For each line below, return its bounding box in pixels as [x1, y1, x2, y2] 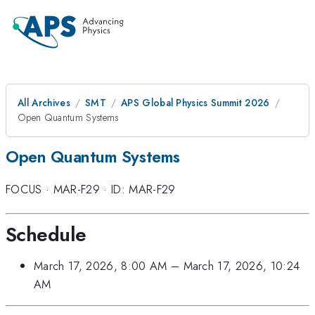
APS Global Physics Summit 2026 [120, 96, 270, 110]
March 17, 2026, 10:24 [183, 257, 300, 275]
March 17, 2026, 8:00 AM [34, 257, 167, 275]
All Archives [18, 96, 70, 110]
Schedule [6, 219, 86, 249]
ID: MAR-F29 [110, 181, 176, 198]
